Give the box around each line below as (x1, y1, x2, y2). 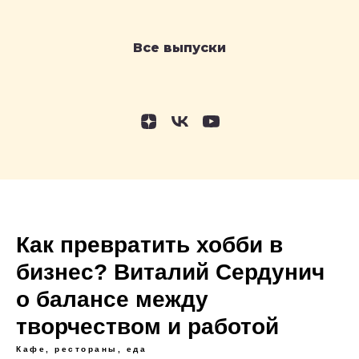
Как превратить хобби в (16, 232, 283, 257)
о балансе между (16, 287, 208, 312)
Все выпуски (133, 40, 226, 55)
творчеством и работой (16, 314, 279, 339)
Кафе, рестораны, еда (16, 345, 147, 353)
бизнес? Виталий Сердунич (16, 260, 325, 284)
